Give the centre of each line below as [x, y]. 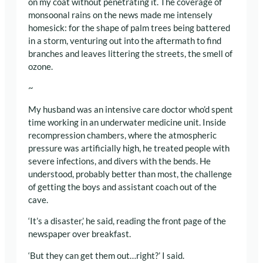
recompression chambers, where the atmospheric [122, 135]
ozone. [41, 66]
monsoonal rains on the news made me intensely [120, 15]
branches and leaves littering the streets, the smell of [130, 53]
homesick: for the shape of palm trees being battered [129, 28]
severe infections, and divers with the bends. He [119, 161]
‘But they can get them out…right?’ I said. [106, 256]
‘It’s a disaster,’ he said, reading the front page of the [127, 221]
